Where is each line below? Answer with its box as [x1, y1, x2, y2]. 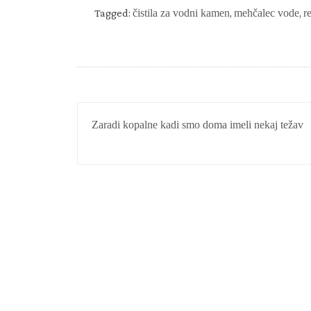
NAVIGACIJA [76, 101, 204, 128]
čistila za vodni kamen [133, 7, 230, 19]
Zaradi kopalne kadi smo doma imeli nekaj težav [92, 119, 303, 131]
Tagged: [94, 7, 133, 19]
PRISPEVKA [76, 128, 196, 155]
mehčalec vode [234, 7, 299, 19]
